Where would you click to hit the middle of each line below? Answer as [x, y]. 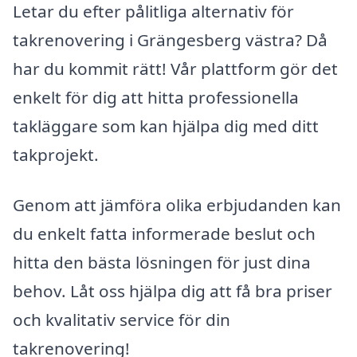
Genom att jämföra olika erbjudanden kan [177, 205]
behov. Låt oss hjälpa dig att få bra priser [173, 291]
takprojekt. [56, 154]
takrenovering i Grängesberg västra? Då [170, 39]
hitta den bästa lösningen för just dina [162, 263]
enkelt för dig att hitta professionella [156, 97]
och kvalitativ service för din [122, 320]
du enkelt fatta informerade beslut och [164, 234]
